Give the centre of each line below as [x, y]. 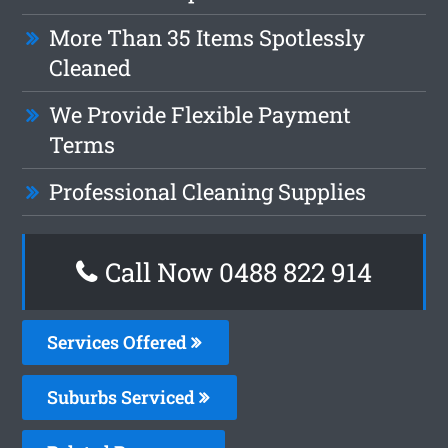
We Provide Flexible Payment [200, 114]
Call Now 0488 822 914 [235, 271]
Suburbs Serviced [123, 396]
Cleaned [90, 67]
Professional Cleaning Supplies [208, 191]
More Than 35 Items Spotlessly [207, 37]
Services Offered [119, 341]
